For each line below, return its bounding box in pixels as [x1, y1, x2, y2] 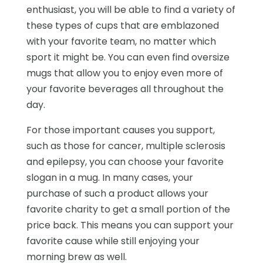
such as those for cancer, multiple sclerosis [26, 139, 225, 153]
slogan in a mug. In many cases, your [26, 170, 193, 184]
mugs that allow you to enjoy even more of [26, 66, 223, 80]
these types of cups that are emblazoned [26, 18, 219, 32]
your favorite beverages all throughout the [26, 82, 224, 96]
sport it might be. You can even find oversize [26, 50, 230, 64]
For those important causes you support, [26, 123, 215, 137]
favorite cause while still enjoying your [26, 234, 200, 248]
